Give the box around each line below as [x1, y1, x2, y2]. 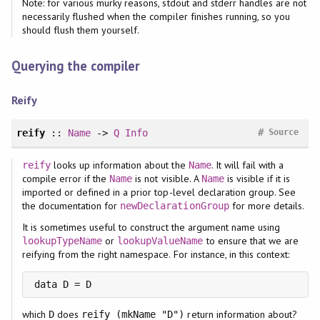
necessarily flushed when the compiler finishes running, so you [21, 10, 291, 24]
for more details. [229, 199, 305, 213]
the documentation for [21, 199, 121, 213]
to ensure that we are [203, 234, 299, 248]
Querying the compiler [11, 56, 140, 74]
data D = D [34, 279, 91, 291]
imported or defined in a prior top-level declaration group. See [21, 186, 296, 199]
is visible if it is [224, 172, 291, 186]
